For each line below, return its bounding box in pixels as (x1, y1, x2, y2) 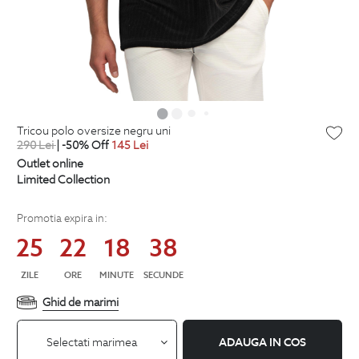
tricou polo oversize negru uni (23, 123, 171, 138)
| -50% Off (56, 138, 109, 152)
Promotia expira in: (17, 211, 107, 225)
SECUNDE (143, 268, 184, 280)
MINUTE (99, 268, 134, 280)
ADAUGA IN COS (218, 335, 306, 350)
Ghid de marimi (42, 294, 119, 309)
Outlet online (17, 155, 83, 171)
